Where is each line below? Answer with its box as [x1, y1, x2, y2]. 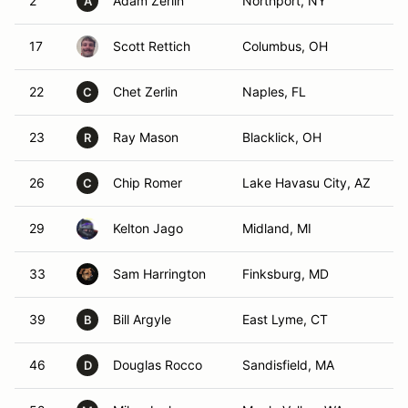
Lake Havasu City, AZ [242, 175, 371, 190]
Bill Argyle [113, 311, 171, 327]
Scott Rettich [113, 38, 190, 54]
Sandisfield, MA [242, 357, 334, 372]
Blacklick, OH [242, 129, 321, 145]
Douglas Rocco [113, 357, 202, 372]
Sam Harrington [113, 266, 206, 281]
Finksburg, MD [242, 266, 329, 281]
